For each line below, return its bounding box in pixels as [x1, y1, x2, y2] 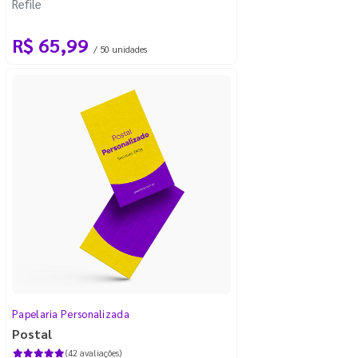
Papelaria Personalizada [12, 306, 129, 320]
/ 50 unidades [93, 42, 147, 55]
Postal [12, 324, 52, 342]
